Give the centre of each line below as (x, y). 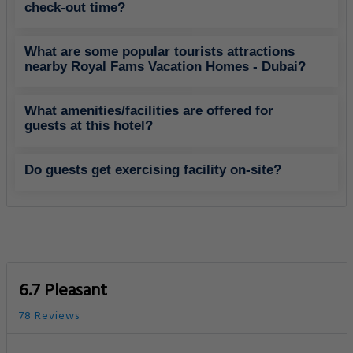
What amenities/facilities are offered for (149, 111)
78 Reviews (49, 317)
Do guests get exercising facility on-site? (153, 170)
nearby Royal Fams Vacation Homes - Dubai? (165, 67)
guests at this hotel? (89, 126)
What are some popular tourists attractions (160, 52)
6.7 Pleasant (63, 292)
